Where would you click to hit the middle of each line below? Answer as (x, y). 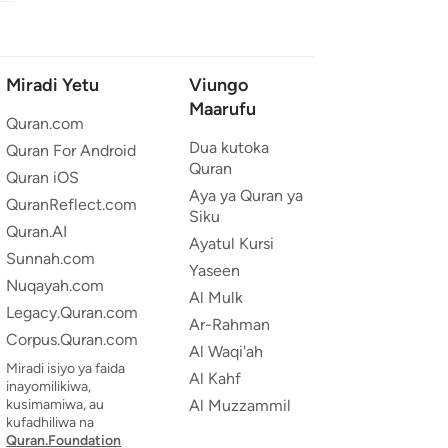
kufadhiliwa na (50, 422)
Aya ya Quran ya (245, 195)
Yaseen (214, 270)
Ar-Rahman (229, 324)
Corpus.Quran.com (72, 339)
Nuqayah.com (55, 285)
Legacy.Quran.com (72, 312)
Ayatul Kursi (231, 243)
